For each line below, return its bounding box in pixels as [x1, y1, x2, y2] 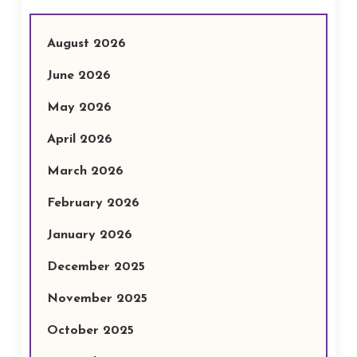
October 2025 [46, 324, 134, 337]
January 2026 [46, 229, 132, 241]
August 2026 [46, 37, 126, 50]
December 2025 [46, 261, 145, 273]
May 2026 [46, 101, 112, 114]
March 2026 [46, 165, 124, 178]
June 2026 [46, 69, 111, 82]
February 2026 [46, 197, 139, 210]
